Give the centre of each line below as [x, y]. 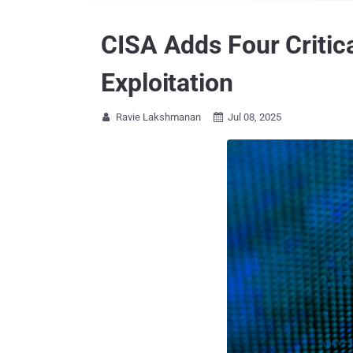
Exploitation [167, 83]
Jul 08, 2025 [255, 117]
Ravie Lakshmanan [158, 117]
